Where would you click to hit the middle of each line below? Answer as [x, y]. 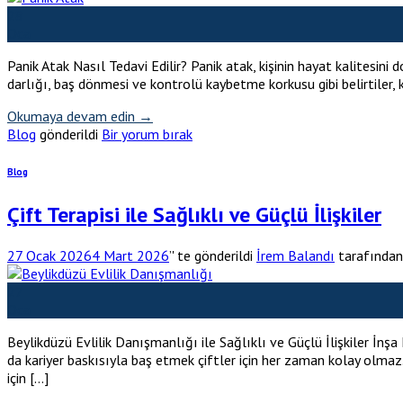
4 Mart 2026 [130, 256]
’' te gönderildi [211, 256]
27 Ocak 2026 [49, 256]
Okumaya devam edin [73, 116]
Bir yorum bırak [147, 134]
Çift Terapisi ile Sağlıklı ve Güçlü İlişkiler [194, 215]
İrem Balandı [296, 256]
